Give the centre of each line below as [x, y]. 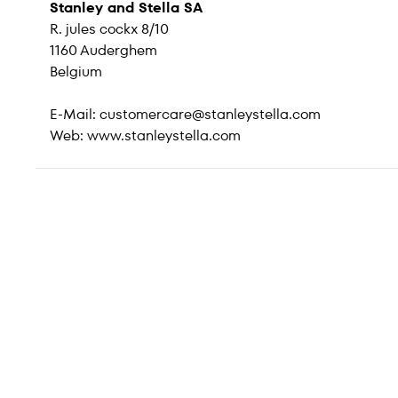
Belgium [76, 72]
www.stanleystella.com [164, 135]
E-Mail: [75, 114]
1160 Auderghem [103, 50]
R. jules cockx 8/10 [109, 29]
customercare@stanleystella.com [210, 114]
